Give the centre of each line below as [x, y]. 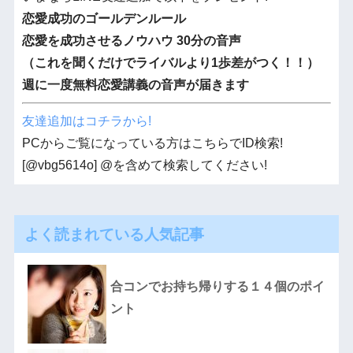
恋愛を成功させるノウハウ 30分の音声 [131, 41]
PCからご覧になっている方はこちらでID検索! [152, 143]
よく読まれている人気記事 [114, 234]
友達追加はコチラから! [86, 121]
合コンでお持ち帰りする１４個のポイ [217, 287]
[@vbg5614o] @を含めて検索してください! [144, 165]
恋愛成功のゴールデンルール [104, 19]
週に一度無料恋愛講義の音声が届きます [135, 85]
